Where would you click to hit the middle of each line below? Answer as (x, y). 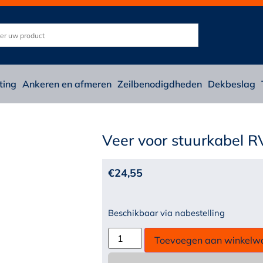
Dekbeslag (232, 84)
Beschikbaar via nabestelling (166, 213)
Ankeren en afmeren (67, 84)
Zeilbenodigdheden (160, 84)
